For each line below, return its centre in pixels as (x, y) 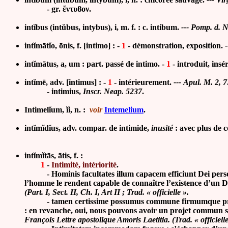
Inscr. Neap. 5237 (112, 91)
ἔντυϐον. (77, 9)
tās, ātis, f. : (64, 155)
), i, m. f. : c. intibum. (144, 27)
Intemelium (124, 110)
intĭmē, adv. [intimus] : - (66, 82)
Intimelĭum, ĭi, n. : (56, 110)
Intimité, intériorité (84, 165)
